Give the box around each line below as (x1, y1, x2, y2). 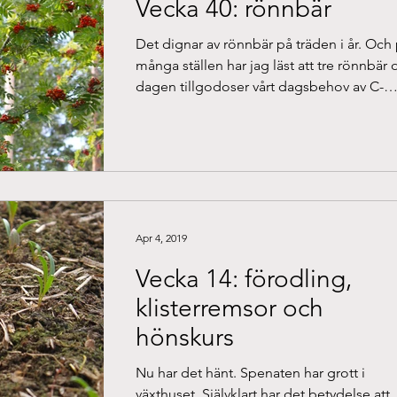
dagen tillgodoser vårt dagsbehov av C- (136, 78, 384, 95)
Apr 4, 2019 (136, 230, 187, 245)
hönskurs (136, 323, 234, 352)
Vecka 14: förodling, (136, 264, 352, 293)
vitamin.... (136, 99, 195, 116)
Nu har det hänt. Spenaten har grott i (136, 364, 365, 381)
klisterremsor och (136, 293, 323, 323)
